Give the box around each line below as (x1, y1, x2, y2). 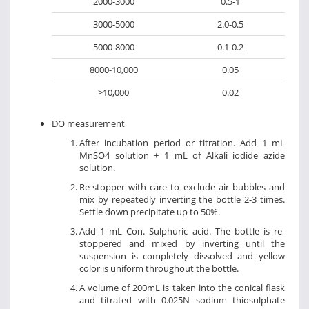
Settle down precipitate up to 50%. (79, 205, 220, 218)
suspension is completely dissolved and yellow (79, 249, 285, 262)
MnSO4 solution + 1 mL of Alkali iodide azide (79, 148, 285, 161)
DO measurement (52, 117, 125, 130)
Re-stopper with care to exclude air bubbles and (79, 180, 285, 193)
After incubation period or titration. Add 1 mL (79, 136, 285, 149)
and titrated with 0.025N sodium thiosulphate (79, 293, 285, 306)
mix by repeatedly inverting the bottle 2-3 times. (79, 192, 285, 206)
